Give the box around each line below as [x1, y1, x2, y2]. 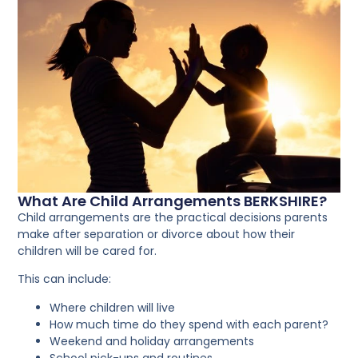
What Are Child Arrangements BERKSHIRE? [18, 191, 328, 212]
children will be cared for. [18, 243, 157, 260]
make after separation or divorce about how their [18, 226, 296, 243]
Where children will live [50, 299, 176, 316]
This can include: [18, 271, 112, 288]
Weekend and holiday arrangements [50, 332, 255, 349]
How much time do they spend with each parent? [50, 316, 329, 332]
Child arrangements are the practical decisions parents [18, 209, 328, 226]
